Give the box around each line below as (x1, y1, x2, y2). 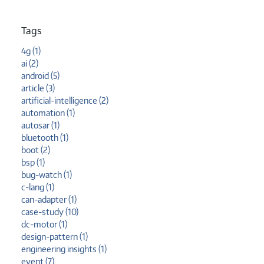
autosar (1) (21, 120, 60, 131)
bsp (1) (21, 157, 45, 168)
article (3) (21, 83, 55, 94)
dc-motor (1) (21, 219, 67, 230)
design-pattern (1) (21, 232, 88, 242)
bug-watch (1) (21, 170, 72, 180)
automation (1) (21, 108, 75, 118)
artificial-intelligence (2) (21, 95, 108, 106)
